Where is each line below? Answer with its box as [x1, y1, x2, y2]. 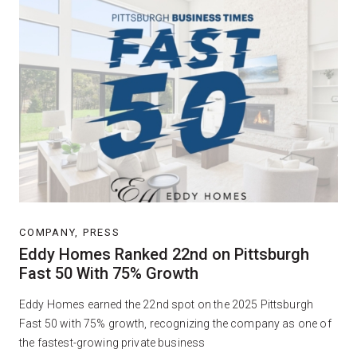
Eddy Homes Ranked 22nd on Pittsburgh [19, 245, 309, 265]
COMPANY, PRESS [19, 226, 120, 239]
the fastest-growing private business [19, 336, 206, 350]
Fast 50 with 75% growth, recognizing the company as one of [19, 317, 331, 331]
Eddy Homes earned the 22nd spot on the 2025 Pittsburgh [19, 298, 314, 312]
